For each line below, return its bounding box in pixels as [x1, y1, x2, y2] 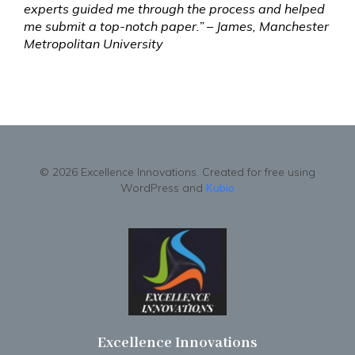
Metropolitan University [24, 36, 163, 52]
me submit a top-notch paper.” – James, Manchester [24, 18, 329, 34]
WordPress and [120, 181, 206, 195]
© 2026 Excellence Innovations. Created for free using [40, 165, 315, 179]
